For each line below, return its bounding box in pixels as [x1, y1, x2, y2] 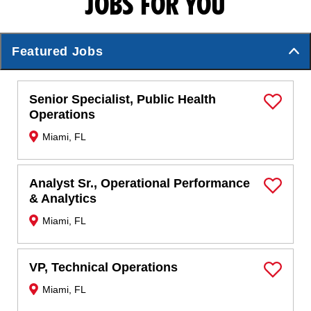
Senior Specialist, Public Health [29, 92, 217, 107]
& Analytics [29, 192, 97, 206]
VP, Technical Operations [29, 260, 178, 275]
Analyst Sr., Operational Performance [29, 176, 251, 191]
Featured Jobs [12, 44, 103, 59]
